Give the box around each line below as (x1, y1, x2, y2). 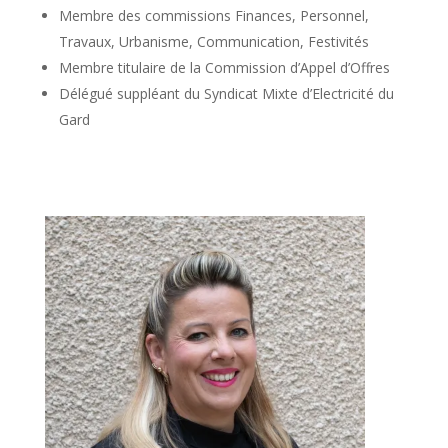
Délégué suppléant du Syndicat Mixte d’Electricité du (58, 83, 394, 103)
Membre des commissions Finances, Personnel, (58, 5, 369, 25)
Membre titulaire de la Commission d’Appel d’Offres (58, 57, 390, 77)
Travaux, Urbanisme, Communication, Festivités (58, 31, 369, 51)
